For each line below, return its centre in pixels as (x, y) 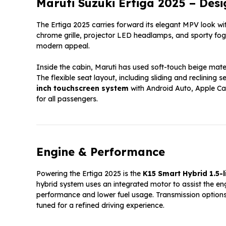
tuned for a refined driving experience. (100, 205)
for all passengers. (67, 99)
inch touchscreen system (82, 88)
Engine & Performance (101, 152)
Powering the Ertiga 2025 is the (90, 173)
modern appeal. (63, 46)
